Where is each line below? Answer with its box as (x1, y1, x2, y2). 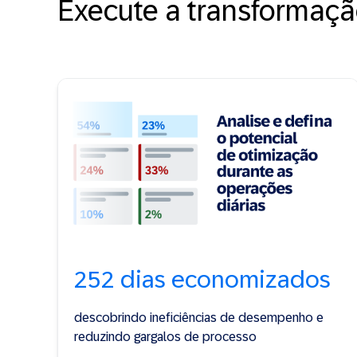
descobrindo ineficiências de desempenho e (74, 310, 324, 324)
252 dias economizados (74, 265, 331, 292)
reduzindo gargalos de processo (74, 329, 257, 343)
